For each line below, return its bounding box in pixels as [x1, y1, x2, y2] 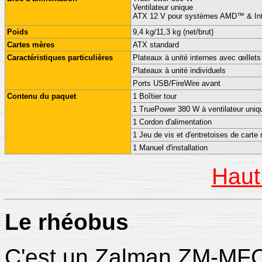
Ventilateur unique [133, 3, 193, 12]
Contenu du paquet [7, 92, 76, 101]
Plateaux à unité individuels [133, 66, 226, 75]
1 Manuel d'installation [133, 143, 208, 152]
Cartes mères [7, 40, 54, 49]
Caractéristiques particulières [7, 53, 113, 62]
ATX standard [133, 40, 179, 49]
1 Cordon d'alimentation [133, 118, 212, 126]
